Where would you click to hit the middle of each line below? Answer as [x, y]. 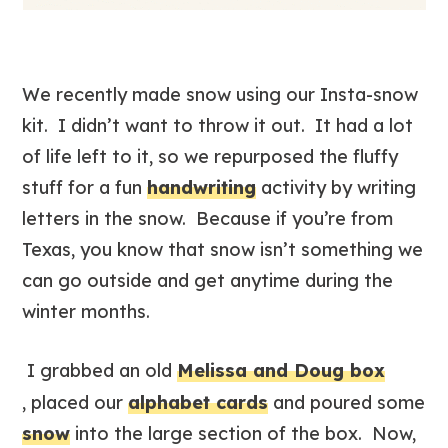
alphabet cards [198, 402]
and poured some [347, 402]
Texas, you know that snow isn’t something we [223, 249]
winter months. [91, 311]
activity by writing [336, 187]
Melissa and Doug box [281, 370]
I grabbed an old [100, 370]
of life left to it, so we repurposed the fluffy [210, 156]
